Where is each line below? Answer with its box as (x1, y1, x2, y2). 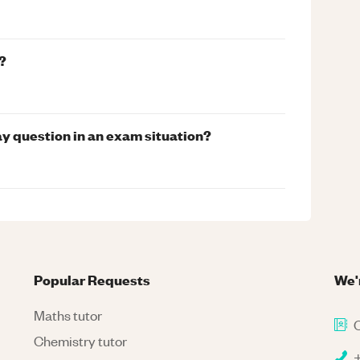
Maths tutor (34, 306, 103, 324)
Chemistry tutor (34, 332, 128, 350)
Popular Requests (34, 270, 151, 288)
